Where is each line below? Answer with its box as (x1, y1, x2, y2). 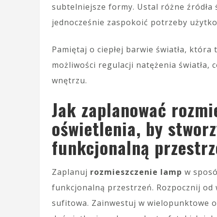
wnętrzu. (52, 75, 87, 86)
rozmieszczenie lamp (90, 167, 182, 177)
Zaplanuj (52, 167, 90, 177)
